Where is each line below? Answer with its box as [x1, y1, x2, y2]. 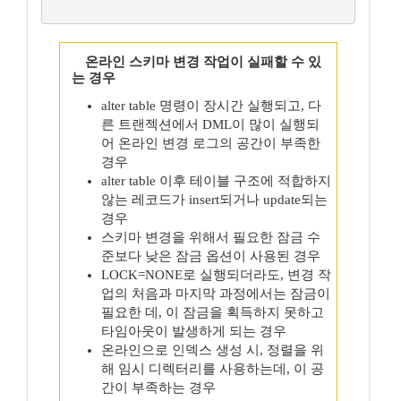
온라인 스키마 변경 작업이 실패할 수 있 [85, 55, 321, 69]
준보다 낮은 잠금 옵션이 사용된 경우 [101, 249, 320, 263]
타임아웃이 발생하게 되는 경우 [101, 324, 286, 338]
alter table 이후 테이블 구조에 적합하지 [101, 174, 331, 188]
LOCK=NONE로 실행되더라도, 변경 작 [101, 268, 331, 282]
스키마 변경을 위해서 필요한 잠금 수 [101, 230, 320, 244]
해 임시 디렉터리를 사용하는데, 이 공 [101, 362, 324, 376]
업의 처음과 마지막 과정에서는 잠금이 [101, 286, 330, 301]
